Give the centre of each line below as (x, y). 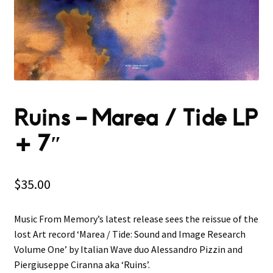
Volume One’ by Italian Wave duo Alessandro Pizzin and (128, 249)
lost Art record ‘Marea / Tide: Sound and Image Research (129, 234)
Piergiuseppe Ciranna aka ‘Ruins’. (82, 264)
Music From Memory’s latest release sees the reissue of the (136, 218)
